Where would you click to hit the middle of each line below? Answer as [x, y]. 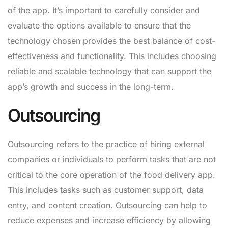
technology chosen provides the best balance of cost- [111, 41]
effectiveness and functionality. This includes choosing [112, 56]
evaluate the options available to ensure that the [99, 26]
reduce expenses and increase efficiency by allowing [109, 221]
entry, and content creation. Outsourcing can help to [107, 205]
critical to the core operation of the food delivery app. [111, 175]
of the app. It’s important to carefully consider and [104, 10]
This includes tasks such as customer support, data [106, 190]
